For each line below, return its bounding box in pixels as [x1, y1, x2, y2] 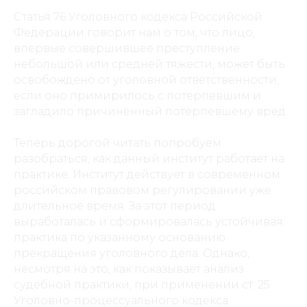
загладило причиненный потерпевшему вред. [14, 105, 288, 118]
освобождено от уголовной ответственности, [14, 73, 279, 86]
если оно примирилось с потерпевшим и [14, 89, 261, 102]
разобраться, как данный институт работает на [14, 152, 284, 165]
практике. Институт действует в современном [14, 168, 280, 181]
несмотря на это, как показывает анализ [14, 262, 244, 275]
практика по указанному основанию [14, 231, 225, 244]
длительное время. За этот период [14, 199, 216, 212]
